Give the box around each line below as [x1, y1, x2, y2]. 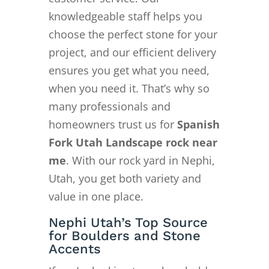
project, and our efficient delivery [48, 44, 216, 59]
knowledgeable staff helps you [48, 8, 202, 23]
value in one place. [48, 189, 144, 204]
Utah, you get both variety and [48, 171, 201, 186]
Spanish [177, 116, 220, 131]
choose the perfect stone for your [48, 26, 217, 41]
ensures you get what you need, [48, 62, 210, 77]
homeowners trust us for [48, 116, 177, 131]
